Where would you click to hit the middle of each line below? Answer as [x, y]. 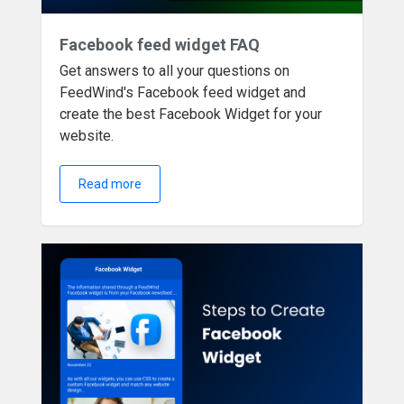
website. [87, 136]
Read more [110, 184]
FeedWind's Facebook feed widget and [183, 92]
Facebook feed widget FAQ [160, 45]
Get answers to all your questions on [175, 71]
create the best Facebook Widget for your [191, 114]
